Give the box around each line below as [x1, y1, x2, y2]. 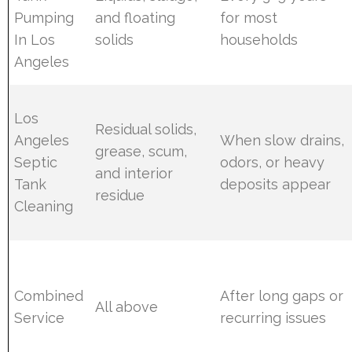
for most [220, 9, 278, 26]
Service [14, 309, 65, 326]
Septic [14, 153, 58, 170]
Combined [14, 287, 84, 304]
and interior [95, 164, 174, 181]
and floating [95, 9, 176, 26]
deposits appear [220, 175, 332, 192]
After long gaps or [220, 287, 344, 304]
